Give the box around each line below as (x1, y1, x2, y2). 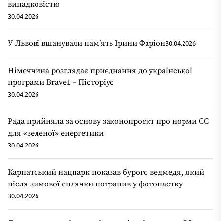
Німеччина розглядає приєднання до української (8, 66, 192, 76)
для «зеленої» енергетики (8, 128, 104, 139)
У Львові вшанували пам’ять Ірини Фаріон (8, 38, 165, 49)
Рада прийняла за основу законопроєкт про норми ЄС (8, 116, 209, 127)
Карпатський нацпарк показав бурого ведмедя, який (8, 167, 204, 178)
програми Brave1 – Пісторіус (8, 77, 114, 88)
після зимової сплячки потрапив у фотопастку (8, 179, 183, 189)
